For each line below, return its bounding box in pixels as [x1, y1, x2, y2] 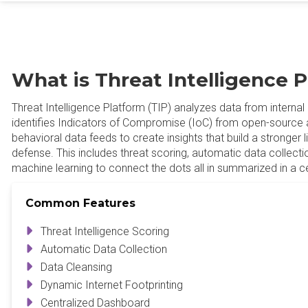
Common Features [25, 197, 135, 210]
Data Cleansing [41, 261, 112, 274]
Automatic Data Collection [41, 243, 167, 256]
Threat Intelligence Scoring [41, 225, 169, 238]
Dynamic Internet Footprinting [41, 278, 183, 291]
